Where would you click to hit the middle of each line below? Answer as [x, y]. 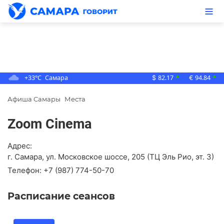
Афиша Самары [34, 99]
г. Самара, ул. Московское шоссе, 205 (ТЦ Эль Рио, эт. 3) [111, 157]
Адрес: [20, 146]
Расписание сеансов [61, 196]
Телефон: [24, 170]
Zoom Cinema [49, 124]
